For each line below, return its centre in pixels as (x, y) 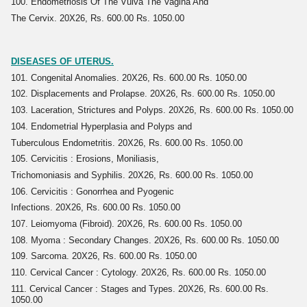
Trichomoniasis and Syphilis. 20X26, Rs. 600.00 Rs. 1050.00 (132, 175)
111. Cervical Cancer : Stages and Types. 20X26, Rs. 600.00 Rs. (140, 288)
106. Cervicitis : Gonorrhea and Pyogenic (93, 191)
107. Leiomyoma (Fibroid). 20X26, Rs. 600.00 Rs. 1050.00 (126, 223)
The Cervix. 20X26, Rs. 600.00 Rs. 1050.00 (98, 18)
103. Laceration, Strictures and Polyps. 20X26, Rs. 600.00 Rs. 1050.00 (152, 110)
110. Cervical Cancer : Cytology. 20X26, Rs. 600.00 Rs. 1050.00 (138, 272)
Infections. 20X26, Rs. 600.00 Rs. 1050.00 (96, 208)
